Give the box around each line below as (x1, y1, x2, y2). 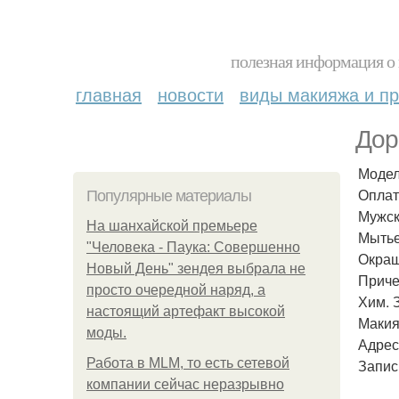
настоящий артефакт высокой (86, 304, 285, 319)
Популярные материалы (86, 187, 251, 205)
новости (158, 81, 224, 107)
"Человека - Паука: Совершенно (86, 240, 300, 255)
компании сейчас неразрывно (86, 377, 284, 392)
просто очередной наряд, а (86, 282, 265, 297)
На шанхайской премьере (86, 218, 257, 233)
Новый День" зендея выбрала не (86, 261, 305, 276)
